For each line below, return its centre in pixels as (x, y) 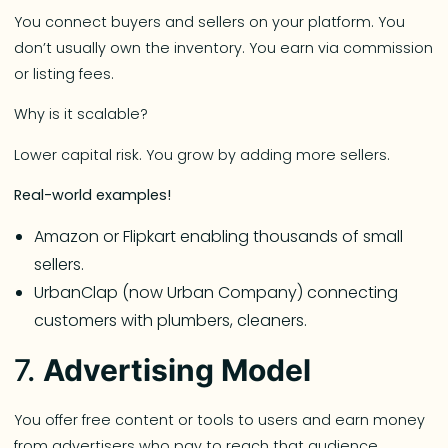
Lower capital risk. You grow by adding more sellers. (202, 154)
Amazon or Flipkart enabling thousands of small (219, 236)
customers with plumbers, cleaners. (171, 320)
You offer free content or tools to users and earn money (220, 420)
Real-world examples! (93, 195)
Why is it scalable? (81, 114)
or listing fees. (64, 74)
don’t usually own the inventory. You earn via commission (224, 48)
